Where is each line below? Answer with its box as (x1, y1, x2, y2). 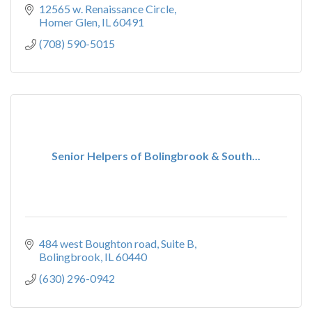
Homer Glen (39, 15, 97, 29)
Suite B (161, 237, 194, 250)
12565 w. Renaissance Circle (39, 2, 174, 15)
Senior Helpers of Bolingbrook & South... (52, 149, 260, 162)
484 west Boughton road (39, 237, 157, 250)
